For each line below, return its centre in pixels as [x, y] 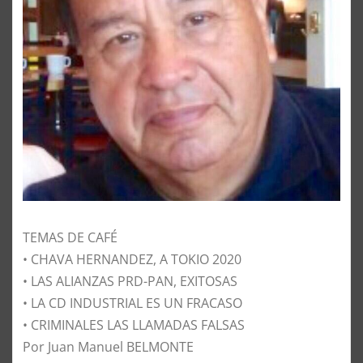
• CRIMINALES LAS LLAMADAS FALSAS [134, 325]
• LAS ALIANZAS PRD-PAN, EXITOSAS [130, 281]
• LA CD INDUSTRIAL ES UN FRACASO [132, 303]
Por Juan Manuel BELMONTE [108, 346]
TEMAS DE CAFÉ [70, 237]
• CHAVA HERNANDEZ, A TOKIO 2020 [132, 259]
